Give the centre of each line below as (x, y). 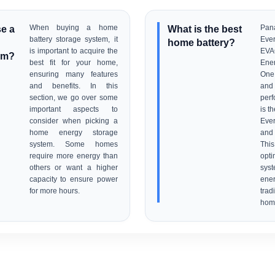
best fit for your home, (73, 63)
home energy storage (73, 133)
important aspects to (73, 110)
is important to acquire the (73, 51)
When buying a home (73, 28)
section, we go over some (73, 98)
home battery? (202, 43)
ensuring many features (73, 75)
